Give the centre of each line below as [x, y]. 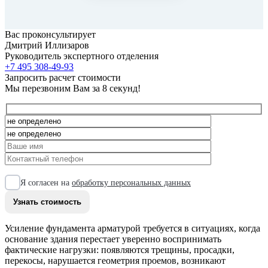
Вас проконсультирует [50, 34]
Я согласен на [46, 182]
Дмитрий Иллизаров [47, 45]
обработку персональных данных [131, 182]
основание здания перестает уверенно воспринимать [113, 239]
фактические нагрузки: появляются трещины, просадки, [120, 250]
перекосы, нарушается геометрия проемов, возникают [115, 261]
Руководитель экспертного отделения [82, 56]
